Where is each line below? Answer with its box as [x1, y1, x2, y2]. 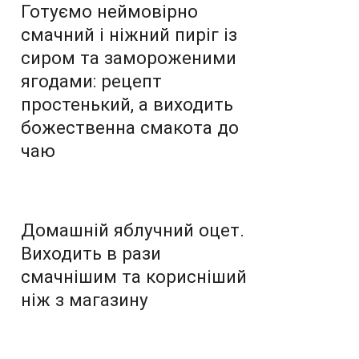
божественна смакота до [21, 116, 239, 138]
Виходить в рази [21, 242, 161, 264]
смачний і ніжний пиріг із [21, 23, 237, 45]
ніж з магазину [21, 288, 148, 310]
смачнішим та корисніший [21, 265, 247, 287]
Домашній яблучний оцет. [21, 219, 244, 240]
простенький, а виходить [21, 93, 233, 115]
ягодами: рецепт [21, 70, 162, 91]
